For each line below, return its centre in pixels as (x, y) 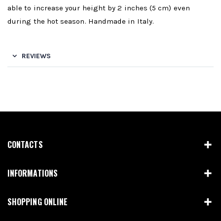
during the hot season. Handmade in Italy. (81, 21)
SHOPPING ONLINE (38, 202)
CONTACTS (25, 144)
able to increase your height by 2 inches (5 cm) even (99, 8)
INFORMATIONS (33, 173)
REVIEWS (36, 56)
